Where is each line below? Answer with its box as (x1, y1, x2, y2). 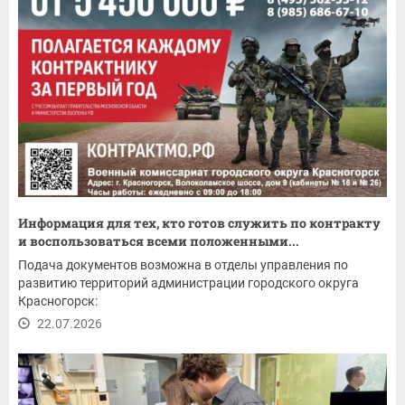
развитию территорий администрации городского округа (18, 276, 359, 291)
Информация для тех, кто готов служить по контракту (18, 214, 381, 232)
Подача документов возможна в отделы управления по (18, 258, 348, 273)
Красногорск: (18, 294, 98, 309)
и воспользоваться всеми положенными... (18, 232, 299, 250)
